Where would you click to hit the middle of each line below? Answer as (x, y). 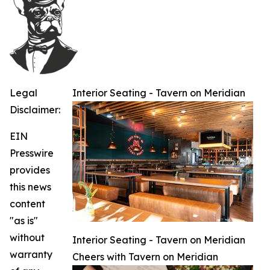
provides (30, 170)
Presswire (32, 153)
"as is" (24, 220)
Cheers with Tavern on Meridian (145, 256)
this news (30, 187)
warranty (31, 254)
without (27, 237)
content (27, 203)
